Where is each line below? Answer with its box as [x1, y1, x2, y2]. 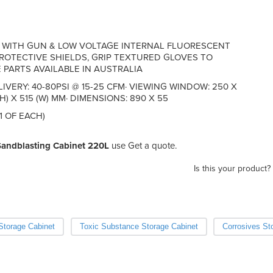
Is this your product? [194, 163, 271, 174]
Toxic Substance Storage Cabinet [79, 221, 198, 231]
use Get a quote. [109, 140, 177, 151]
